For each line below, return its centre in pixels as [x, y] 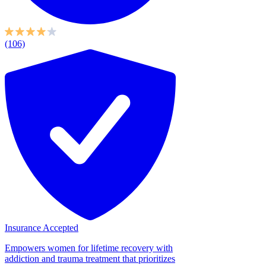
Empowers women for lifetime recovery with [89, 248]
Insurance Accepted [42, 227]
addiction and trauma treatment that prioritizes [90, 258]
